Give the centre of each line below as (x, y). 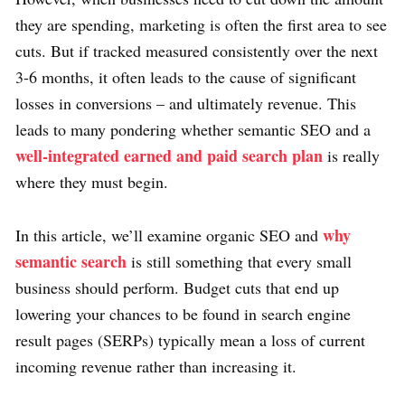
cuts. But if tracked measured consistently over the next (197, 51)
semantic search (71, 262)
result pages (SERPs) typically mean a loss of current (190, 340)
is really (351, 156)
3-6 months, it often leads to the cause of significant (186, 77)
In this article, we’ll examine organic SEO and (169, 235)
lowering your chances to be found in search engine (183, 314)
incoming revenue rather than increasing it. (156, 367)
